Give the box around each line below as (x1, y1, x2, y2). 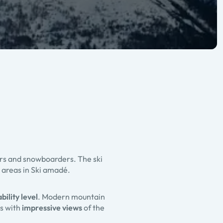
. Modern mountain (38, 192, 105, 202)
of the (82, 203, 105, 213)
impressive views (22, 203, 82, 213)
